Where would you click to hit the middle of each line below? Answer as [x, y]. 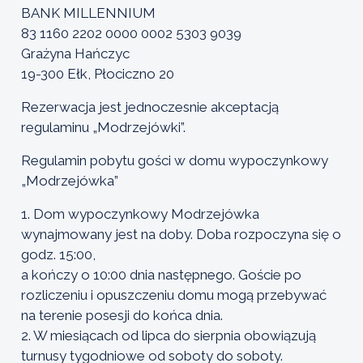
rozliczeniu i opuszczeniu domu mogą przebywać [174, 295]
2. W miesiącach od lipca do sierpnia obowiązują [169, 335]
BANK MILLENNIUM [88, 13]
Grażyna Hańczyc [75, 53]
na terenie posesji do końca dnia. [122, 315]
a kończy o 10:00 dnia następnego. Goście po [161, 274]
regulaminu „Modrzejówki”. [103, 127]
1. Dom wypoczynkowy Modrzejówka [140, 214]
